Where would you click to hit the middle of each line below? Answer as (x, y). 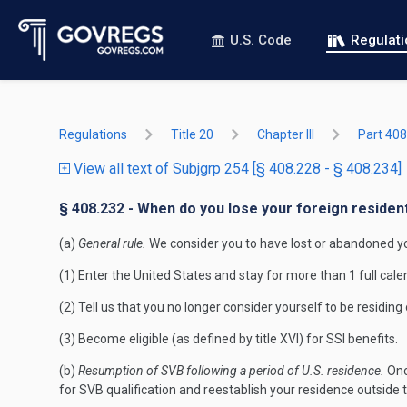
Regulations (93, 134)
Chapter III (286, 134)
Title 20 (192, 134)
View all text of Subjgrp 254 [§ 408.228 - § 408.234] (236, 169)
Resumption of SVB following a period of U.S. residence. (231, 371)
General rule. (112, 243)
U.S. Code (261, 40)
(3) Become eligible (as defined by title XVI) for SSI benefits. (228, 339)
